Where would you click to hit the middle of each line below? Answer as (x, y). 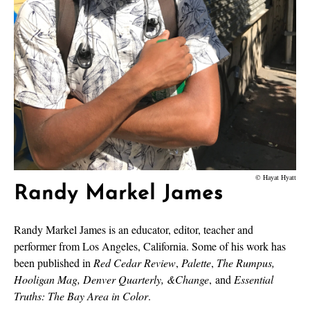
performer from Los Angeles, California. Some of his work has (150, 246)
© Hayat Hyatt (276, 177)
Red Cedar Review (135, 263)
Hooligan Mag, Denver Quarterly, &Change (111, 279)
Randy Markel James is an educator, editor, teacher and (134, 229)
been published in (54, 263)
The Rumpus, (246, 263)
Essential (252, 279)
